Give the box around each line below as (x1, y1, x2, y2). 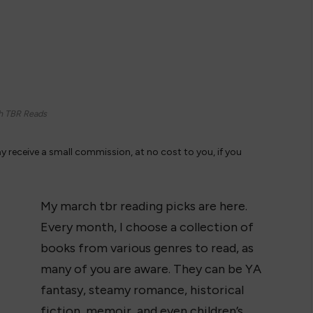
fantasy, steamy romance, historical (41, 282, 245, 298)
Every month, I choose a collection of (41, 219, 254, 235)
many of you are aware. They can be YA (41, 261, 262, 277)
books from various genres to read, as (41, 240, 254, 256)
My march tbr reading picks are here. (41, 198, 248, 214)
